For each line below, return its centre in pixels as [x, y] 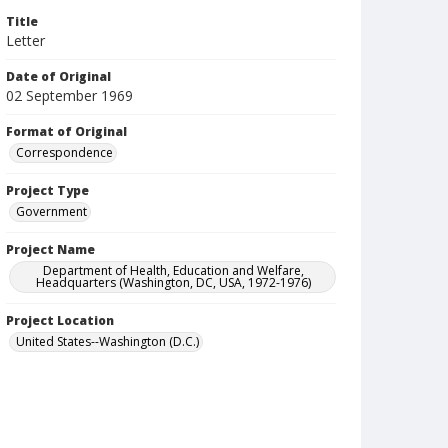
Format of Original [66, 131]
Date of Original [58, 76]
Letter [25, 40]
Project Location [60, 320]
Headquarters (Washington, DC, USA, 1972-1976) [174, 282]
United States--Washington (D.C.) [107, 341]
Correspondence [64, 152]
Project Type [47, 190]
